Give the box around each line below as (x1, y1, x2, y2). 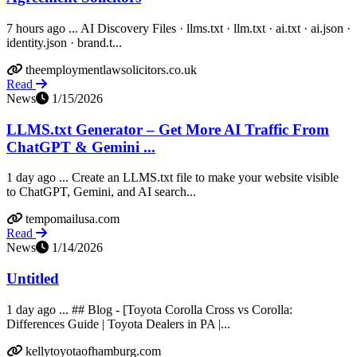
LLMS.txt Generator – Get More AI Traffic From (6, 120, 329, 138)
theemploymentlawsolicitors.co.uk (25, 62, 197, 76)
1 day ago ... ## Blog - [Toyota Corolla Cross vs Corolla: (6, 302, 292, 316)
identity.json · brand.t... (6, 35, 122, 49)
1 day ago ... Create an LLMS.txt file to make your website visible (6, 171, 339, 185)
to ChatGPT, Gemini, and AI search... (6, 185, 196, 199)
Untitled (6, 270, 59, 288)
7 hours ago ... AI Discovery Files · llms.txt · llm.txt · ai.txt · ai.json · (6, 21, 351, 35)
